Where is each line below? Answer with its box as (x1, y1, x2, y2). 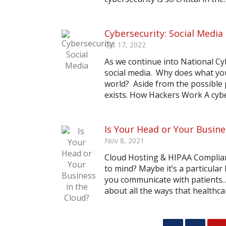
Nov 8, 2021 (104, 136, 144, 145)
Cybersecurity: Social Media (104, 27, 223, 39)
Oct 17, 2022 (104, 40, 146, 49)
